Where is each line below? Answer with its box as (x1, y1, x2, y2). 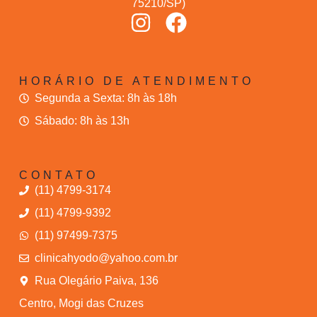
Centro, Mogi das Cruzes (18, 297, 144, 310)
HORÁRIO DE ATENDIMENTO (18, 75, 254, 88)
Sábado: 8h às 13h (35, 115, 130, 127)
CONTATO (18, 169, 98, 182)
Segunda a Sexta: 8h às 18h (35, 92, 178, 105)
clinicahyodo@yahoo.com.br (35, 252, 178, 265)
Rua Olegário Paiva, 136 (35, 275, 159, 287)
